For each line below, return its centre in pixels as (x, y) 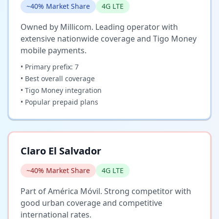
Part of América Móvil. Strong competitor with (106, 191)
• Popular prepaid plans (59, 102)
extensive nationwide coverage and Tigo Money (109, 38)
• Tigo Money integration (61, 90)
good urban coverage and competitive (91, 203)
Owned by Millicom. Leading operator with (99, 27)
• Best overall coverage (58, 78)
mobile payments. (54, 50)
